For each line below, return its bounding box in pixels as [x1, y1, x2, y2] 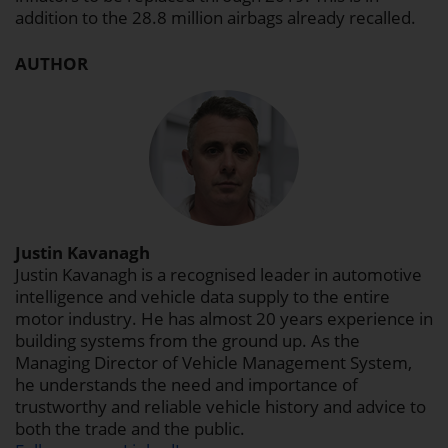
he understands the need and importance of [15, 373, 358, 397]
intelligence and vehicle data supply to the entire [15, 285, 390, 309]
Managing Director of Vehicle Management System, [15, 351, 412, 375]
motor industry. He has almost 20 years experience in [15, 307, 433, 331]
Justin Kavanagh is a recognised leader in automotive [15, 263, 422, 287]
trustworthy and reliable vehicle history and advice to [15, 395, 426, 419]
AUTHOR [15, 52, 88, 76]
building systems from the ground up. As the [15, 329, 360, 353]
